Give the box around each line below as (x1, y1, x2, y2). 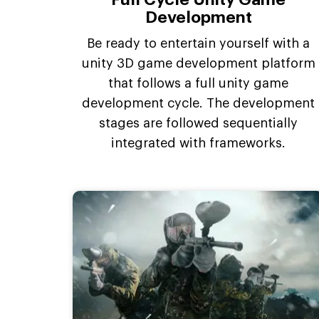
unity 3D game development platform (81, 57, 315, 70)
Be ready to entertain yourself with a (87, 37, 310, 51)
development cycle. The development (82, 97, 315, 110)
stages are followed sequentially (99, 117, 298, 130)
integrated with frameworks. (111, 137, 286, 150)
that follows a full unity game (108, 77, 289, 90)
